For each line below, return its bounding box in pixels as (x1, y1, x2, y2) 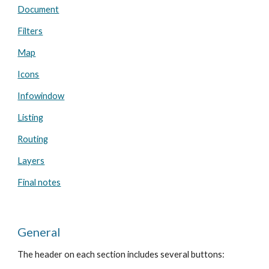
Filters (17, 26, 43, 36)
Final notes (17, 177, 61, 187)
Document (17, 4, 59, 14)
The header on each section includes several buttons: (17, 249, 225, 259)
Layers (17, 156, 45, 166)
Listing (17, 112, 44, 122)
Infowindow (17, 91, 65, 101)
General (17, 225, 61, 239)
